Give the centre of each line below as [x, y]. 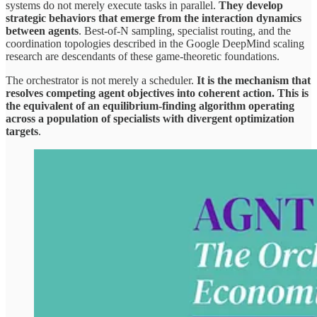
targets [22, 131]
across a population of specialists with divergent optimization [150, 118]
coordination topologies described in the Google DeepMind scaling [155, 43]
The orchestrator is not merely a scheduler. [101, 80]
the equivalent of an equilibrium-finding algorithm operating [150, 105]
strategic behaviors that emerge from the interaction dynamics [154, 18]
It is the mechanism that [254, 80]
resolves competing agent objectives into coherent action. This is [157, 93]
